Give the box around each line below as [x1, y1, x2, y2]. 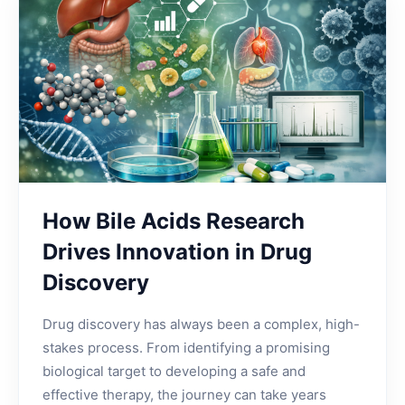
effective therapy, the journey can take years [42, 385, 326, 403]
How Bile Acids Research [42, 207, 305, 234]
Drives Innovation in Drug [42, 238, 312, 265]
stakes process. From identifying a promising [42, 338, 330, 356]
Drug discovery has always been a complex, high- [42, 315, 360, 333]
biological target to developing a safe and [42, 362, 306, 380]
